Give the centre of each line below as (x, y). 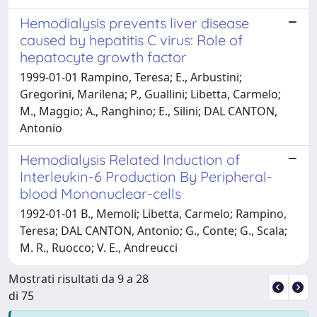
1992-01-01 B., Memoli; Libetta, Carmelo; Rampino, (153, 213)
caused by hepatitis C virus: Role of (131, 40)
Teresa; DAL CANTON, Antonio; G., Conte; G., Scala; (154, 230)
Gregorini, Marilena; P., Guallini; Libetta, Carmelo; (150, 94)
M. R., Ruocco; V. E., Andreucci (99, 247)
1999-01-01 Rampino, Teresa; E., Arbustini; (131, 77)
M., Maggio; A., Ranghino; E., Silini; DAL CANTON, (149, 111)
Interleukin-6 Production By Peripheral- (146, 176)
